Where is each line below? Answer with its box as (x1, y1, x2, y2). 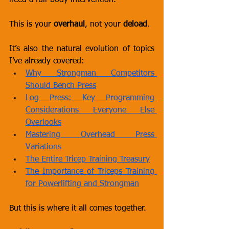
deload (123, 20, 147, 29)
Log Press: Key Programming (26, 94, 154, 102)
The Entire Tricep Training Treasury (26, 155, 150, 164)
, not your (85, 20, 123, 29)
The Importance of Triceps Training (26, 168, 154, 176)
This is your (9, 20, 54, 29)
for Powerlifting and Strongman (26, 180, 139, 188)
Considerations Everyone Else (26, 106, 154, 114)
